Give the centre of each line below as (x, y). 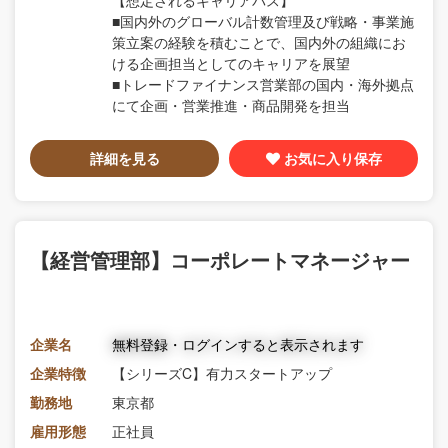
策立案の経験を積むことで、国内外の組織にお (259, 41)
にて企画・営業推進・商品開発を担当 (231, 104)
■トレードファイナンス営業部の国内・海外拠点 (263, 83)
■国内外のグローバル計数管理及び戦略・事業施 (263, 20)
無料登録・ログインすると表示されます (238, 343)
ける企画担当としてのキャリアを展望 (231, 62)
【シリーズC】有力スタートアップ (222, 372)
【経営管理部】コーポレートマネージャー (220, 259)
